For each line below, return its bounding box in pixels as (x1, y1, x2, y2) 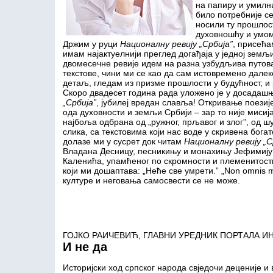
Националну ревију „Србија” (119, 39, 233, 49)
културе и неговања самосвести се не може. (62, 175, 240, 185)
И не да (62, 240, 107, 253)
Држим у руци (62, 39, 120, 49)
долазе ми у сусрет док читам (62, 136, 184, 146)
